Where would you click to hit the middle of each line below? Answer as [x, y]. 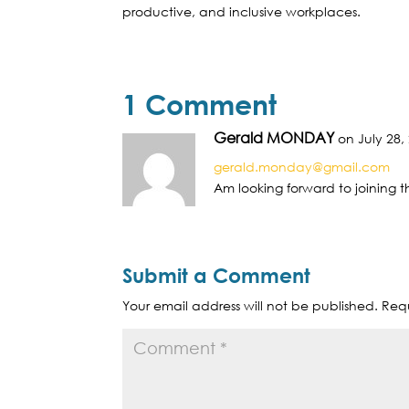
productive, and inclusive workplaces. [242, 12]
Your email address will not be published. [251, 306]
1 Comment [200, 104]
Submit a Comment [217, 276]
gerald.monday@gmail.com [302, 167]
